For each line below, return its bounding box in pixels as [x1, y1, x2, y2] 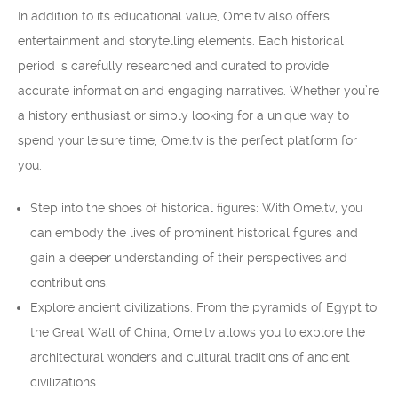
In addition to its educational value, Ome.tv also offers [18, 9, 330, 23]
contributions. [30, 275, 108, 290]
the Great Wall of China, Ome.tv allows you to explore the [30, 325, 365, 339]
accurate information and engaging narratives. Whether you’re [18, 84, 379, 98]
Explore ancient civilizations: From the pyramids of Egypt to [30, 300, 377, 314]
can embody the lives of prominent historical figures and [30, 226, 358, 240]
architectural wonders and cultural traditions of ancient [30, 350, 350, 364]
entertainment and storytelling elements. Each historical [18, 34, 344, 48]
